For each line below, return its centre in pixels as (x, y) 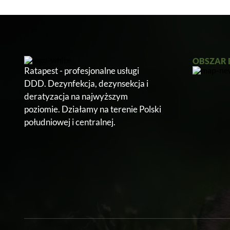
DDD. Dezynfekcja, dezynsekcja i (86, 83)
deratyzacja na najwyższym (76, 96)
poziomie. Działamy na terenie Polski (93, 109)
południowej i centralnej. (70, 122)
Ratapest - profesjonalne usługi (82, 71)
